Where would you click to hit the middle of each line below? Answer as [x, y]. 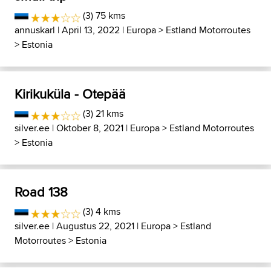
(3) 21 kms [102, 114]
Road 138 [41, 192]
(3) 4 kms [101, 212]
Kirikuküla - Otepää [70, 94]
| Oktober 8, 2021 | [90, 128]
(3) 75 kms [103, 16]
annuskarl [35, 30]
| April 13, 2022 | [91, 30]
